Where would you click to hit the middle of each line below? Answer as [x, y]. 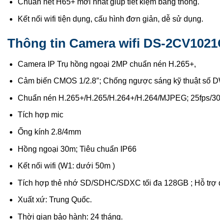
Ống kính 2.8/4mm [49, 132]
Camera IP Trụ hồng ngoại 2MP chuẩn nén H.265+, [107, 64]
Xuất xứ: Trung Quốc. [55, 200]
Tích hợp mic [40, 115]
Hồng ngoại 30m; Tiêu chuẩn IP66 [77, 149]
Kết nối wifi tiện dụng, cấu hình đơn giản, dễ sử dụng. [110, 19]
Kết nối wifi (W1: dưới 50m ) [66, 166]
